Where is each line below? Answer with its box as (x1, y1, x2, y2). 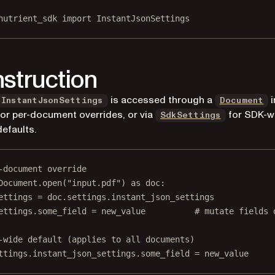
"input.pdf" (67, 178, 121, 188)
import (62, 14, 91, 23)
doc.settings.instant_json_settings (42, 192, 214, 202)
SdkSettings (160, 111, 221, 120)
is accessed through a (107, 93, 215, 107)
